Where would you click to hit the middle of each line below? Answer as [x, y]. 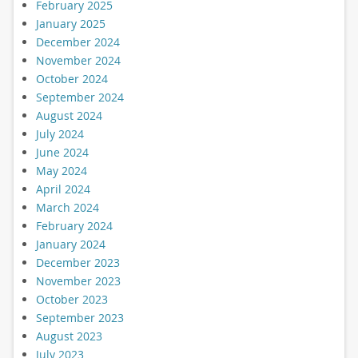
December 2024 [78, 42]
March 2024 [67, 207]
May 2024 [61, 170]
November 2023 [78, 280]
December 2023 [78, 262]
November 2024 [78, 60]
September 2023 [80, 317]
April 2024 [63, 189]
